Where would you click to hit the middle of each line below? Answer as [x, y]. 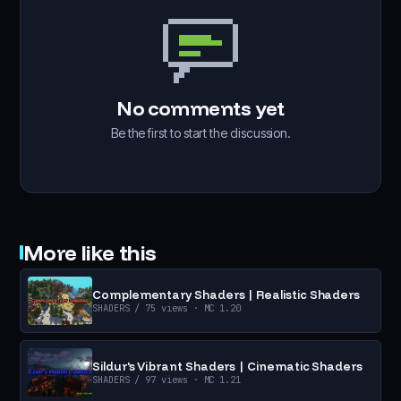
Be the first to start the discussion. [200, 133]
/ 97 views [158, 379]
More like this [90, 253]
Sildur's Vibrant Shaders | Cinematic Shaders [227, 366]
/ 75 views [158, 307]
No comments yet [200, 109]
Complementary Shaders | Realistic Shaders [226, 294]
